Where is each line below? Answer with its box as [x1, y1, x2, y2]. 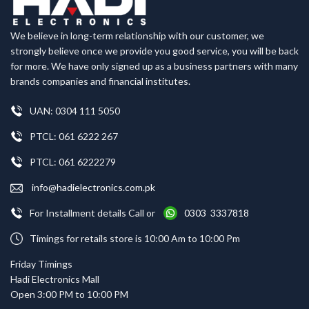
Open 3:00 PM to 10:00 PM [10, 288, 128, 300]
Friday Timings [10, 257, 72, 270]
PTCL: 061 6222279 [30, 155, 116, 168]
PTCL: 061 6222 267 [30, 130, 118, 142]
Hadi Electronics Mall [10, 272, 99, 285]
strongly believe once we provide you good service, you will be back [10, 44, 299, 57]
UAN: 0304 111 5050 [30, 104, 120, 117]
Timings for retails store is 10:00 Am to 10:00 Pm [30, 232, 240, 244]
